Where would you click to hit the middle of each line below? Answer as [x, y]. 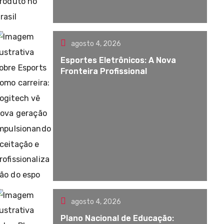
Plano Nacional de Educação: [117, 218]
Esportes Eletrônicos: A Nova [118, 60]
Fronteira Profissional [104, 71]
